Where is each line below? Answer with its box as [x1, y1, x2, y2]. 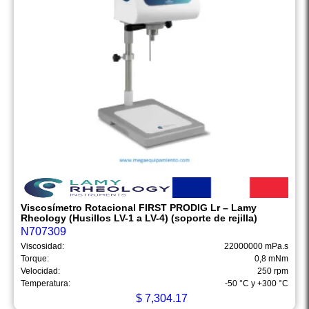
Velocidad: [21, 266, 60, 277]
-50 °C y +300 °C [225, 279, 288, 289]
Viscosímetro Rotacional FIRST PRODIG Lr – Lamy [21, 202, 257, 214]
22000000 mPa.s [224, 241, 288, 252]
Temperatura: [21, 279, 70, 289]
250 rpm [257, 266, 288, 277]
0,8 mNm [255, 254, 288, 264]
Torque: [21, 254, 49, 264]
